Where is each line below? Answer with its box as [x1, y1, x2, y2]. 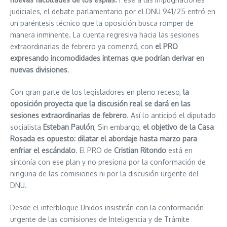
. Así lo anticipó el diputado [127, 110, 216, 120]
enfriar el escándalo [10, 145, 75, 155]
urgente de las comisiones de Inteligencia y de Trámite [10, 214, 190, 223]
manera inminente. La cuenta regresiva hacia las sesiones [10, 30, 199, 39]
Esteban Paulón [43, 122, 94, 131]
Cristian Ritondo [114, 145, 166, 155]
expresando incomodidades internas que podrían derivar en [10, 53, 204, 62]
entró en [187, 7, 215, 16]
